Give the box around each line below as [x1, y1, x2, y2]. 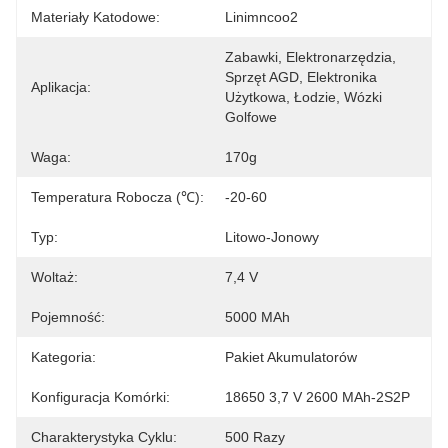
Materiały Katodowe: [31, 9, 160, 25]
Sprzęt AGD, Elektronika [225, 69, 377, 85]
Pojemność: [31, 309, 105, 325]
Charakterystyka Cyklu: [31, 429, 177, 445]
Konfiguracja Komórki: [31, 389, 170, 405]
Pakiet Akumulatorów [225, 349, 357, 365]
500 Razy [225, 429, 285, 445]
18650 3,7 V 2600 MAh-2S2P [225, 389, 410, 405]
